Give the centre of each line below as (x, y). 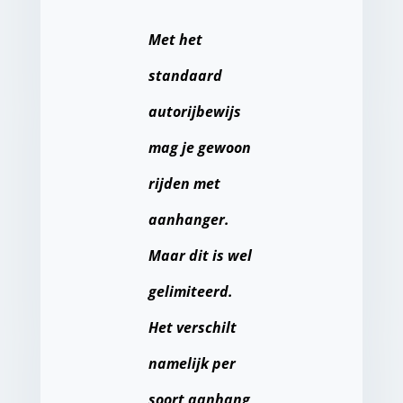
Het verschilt (192, 328)
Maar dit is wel (200, 256)
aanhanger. (188, 220)
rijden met (184, 184)
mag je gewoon (199, 148)
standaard (185, 76)
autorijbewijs (194, 112)
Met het (175, 40)
